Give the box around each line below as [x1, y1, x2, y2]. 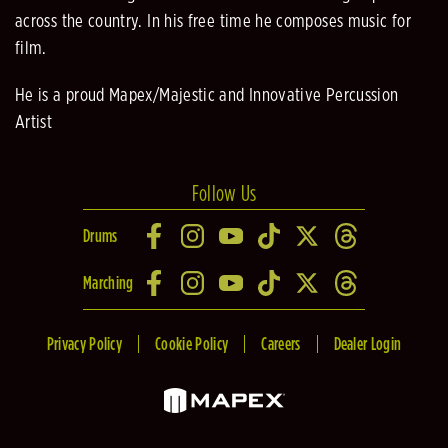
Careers [261, 332, 301, 354]
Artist [15, 113, 53, 132]
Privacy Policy [46, 332, 123, 354]
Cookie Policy [155, 332, 229, 354]
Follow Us [191, 179, 257, 206]
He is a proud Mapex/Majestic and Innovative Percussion [15, 86, 399, 105]
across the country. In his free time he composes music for [15, 12, 411, 31]
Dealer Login [333, 332, 402, 354]
